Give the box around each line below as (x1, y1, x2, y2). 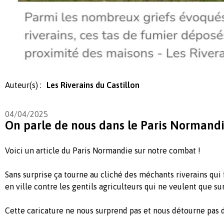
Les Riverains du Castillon (46, 80, 139, 89)
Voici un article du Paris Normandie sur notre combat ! (5, 145, 202, 155)
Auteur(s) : (5, 80, 41, 89)
